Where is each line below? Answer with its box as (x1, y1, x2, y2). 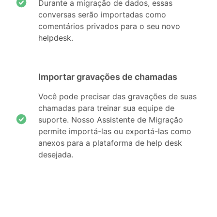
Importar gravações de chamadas (38, 72, 178, 82)
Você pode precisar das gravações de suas (38, 92, 197, 102)
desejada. (38, 150, 74, 160)
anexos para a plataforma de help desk (38, 138, 183, 148)
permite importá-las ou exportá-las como (38, 126, 192, 137)
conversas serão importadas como (38, 10, 167, 20)
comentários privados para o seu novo (38, 21, 181, 31)
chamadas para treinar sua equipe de (38, 103, 175, 113)
